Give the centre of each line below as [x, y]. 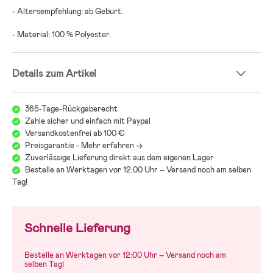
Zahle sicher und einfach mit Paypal [88, 121]
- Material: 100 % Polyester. [62, 34]
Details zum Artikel [54, 73]
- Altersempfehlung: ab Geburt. [68, 11]
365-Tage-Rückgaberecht [71, 108]
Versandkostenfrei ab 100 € [75, 133]
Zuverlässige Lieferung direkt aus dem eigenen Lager [119, 157]
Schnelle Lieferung [77, 228]
